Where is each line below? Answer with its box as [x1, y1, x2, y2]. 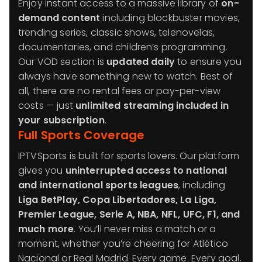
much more [18, 222, 74, 236]
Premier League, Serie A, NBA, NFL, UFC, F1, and [18, 208, 240, 221]
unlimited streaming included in [75, 99, 229, 112]
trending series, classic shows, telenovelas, [18, 26, 215, 39]
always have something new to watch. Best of [18, 70, 233, 83]
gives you [18, 164, 65, 177]
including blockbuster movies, [100, 11, 240, 25]
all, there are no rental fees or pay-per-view [18, 84, 221, 98]
